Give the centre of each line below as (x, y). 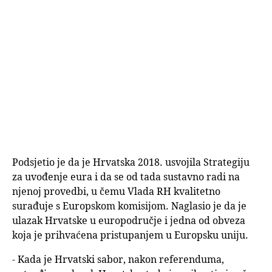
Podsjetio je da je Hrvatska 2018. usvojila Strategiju (131, 162)
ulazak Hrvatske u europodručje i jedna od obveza (129, 221)
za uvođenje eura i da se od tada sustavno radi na (126, 177)
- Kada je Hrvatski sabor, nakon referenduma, (118, 260)
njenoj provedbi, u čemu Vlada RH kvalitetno (116, 192)
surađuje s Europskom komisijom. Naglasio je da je (129, 206)
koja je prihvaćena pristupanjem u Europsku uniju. (130, 235)
